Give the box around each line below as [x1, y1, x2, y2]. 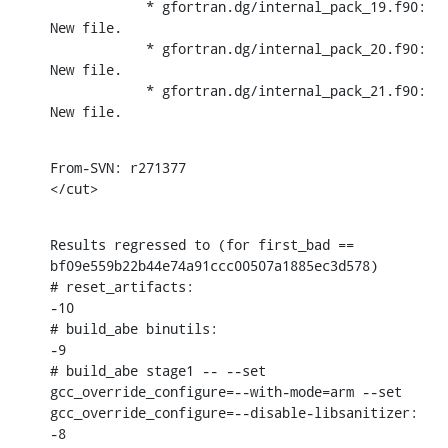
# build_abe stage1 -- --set [50, 360, 266, 380]
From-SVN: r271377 [50, 157, 186, 177]
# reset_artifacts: [50, 276, 194, 296]
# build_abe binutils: [50, 318, 218, 338]
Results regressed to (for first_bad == [50, 234, 354, 254]
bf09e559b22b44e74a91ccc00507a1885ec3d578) [50, 255, 378, 275]
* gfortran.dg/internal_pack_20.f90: [50, 38, 146, 58]
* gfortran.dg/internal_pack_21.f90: [50, 80, 146, 100]
